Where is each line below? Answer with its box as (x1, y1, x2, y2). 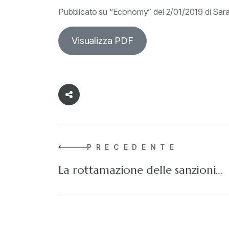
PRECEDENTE (87, 143, 178, 151)
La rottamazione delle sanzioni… (58, 163, 223, 177)
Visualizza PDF (71, 35, 133, 46)
